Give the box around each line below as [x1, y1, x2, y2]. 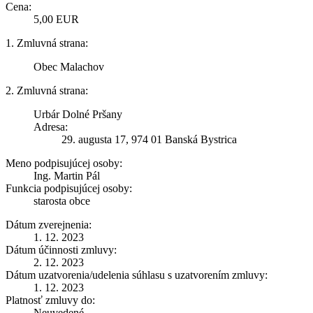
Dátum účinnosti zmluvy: [6, 243, 117, 256]
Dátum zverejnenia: [6, 218, 92, 231]
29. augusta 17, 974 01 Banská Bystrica [61, 133, 237, 145]
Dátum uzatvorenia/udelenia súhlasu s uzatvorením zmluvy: [6, 268, 268, 281]
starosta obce [34, 194, 90, 207]
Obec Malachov [34, 60, 104, 73]
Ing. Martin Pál [34, 169, 100, 182]
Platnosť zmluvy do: [6, 293, 95, 306]
